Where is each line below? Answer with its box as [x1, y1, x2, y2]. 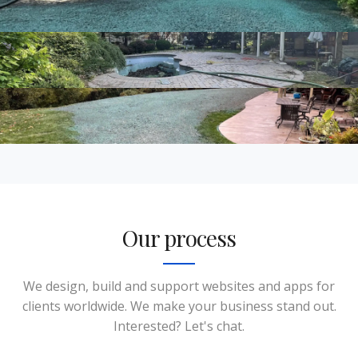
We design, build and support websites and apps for [23, 276, 335, 295]
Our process [121, 222, 237, 253]
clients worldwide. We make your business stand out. [22, 296, 336, 315]
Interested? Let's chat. [113, 316, 245, 335]
